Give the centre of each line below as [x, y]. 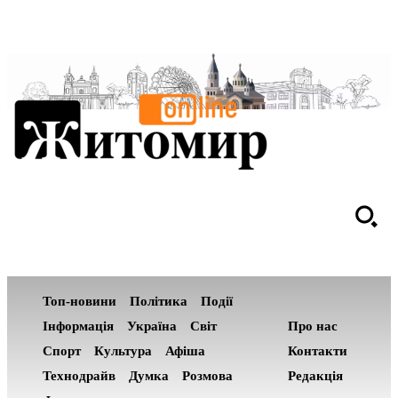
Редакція [315, 376]
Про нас [312, 326]
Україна [152, 326]
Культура [123, 351]
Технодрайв [79, 376]
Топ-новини [80, 301]
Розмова [207, 376]
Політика [159, 301]
